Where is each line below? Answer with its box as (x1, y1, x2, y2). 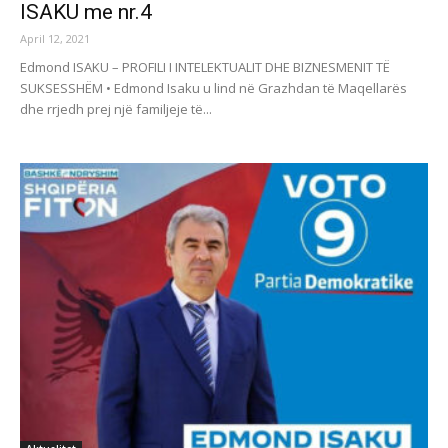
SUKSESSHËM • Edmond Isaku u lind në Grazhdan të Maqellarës (20, 78, 407, 97)
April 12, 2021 (20, 30, 90, 46)
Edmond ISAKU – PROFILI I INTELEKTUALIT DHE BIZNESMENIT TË (20, 57, 390, 76)
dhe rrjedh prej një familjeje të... (20, 99, 212, 118)
